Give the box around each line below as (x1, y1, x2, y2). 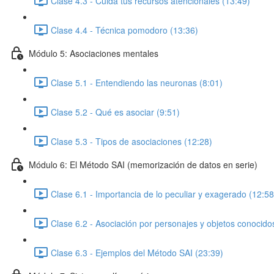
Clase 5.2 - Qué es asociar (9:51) (51, 105, 180, 118)
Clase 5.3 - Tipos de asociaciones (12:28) (51, 135, 212, 147)
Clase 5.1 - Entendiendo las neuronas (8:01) (51, 76, 223, 89)
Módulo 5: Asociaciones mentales (29, 46, 158, 59)
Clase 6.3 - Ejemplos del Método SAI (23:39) (51, 246, 223, 259)
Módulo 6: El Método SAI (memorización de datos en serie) (29, 158, 257, 171)
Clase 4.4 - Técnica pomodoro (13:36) (51, 23, 198, 36)
